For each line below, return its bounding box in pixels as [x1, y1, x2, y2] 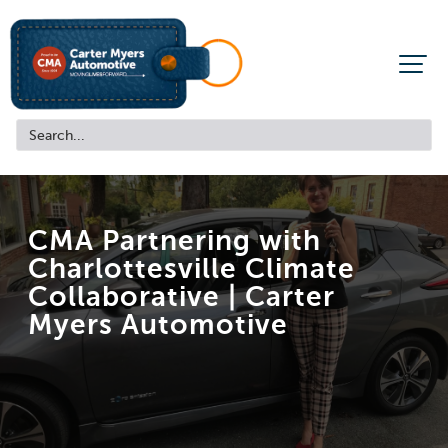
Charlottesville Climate [28, 253, 355, 284]
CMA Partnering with [28, 225, 321, 256]
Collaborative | [28, 281, 245, 312]
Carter [245, 281, 335, 312]
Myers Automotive [28, 309, 288, 340]
